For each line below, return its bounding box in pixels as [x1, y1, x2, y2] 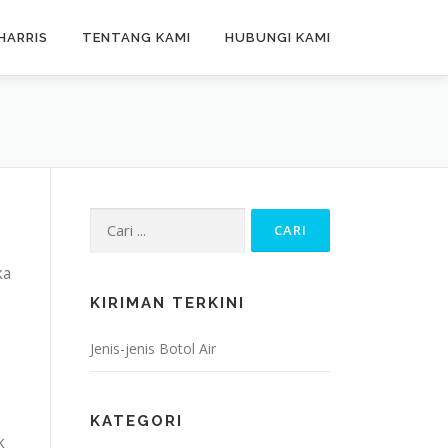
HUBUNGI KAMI [225, 30, 331, 45]
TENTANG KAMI [82, 30, 191, 45]
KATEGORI [90, 411, 183, 430]
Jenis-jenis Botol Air [90, 338, 216, 358]
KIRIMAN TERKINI [90, 293, 245, 312]
